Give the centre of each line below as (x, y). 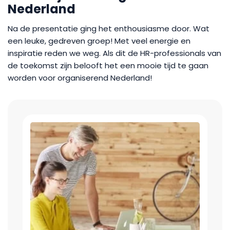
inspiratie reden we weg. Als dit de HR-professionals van (114, 53)
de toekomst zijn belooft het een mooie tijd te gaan (108, 65)
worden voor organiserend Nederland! (80, 78)
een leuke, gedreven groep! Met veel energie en (99, 41)
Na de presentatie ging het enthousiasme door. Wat (109, 28)
